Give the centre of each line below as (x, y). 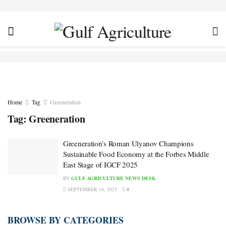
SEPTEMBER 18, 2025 (92, 189)
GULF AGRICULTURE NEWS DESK (114, 178)
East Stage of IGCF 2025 (101, 164)
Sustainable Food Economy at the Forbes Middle (136, 154)
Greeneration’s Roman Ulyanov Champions (128, 143)
